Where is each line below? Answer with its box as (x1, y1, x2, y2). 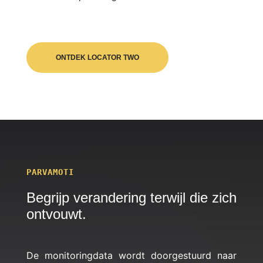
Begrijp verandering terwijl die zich (26, 190, 237, 205)
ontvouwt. (26, 206, 86, 222)
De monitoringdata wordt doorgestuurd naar (26, 249, 237, 261)
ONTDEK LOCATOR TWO (55, 53, 139, 62)
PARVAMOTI (26, 167, 74, 177)
